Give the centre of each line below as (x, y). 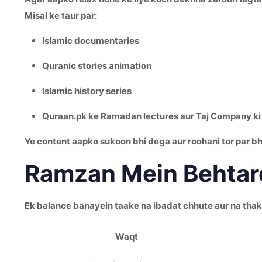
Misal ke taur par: (61, 15)
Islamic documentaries (91, 41)
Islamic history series (87, 91)
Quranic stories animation (97, 66)
